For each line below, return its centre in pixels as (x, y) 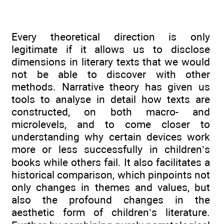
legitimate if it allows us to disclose (111, 49)
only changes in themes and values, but (111, 187)
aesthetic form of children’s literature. (111, 212)
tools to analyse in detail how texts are (111, 99)
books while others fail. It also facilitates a (111, 162)
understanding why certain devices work (111, 136)
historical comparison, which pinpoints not (111, 174)
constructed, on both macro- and (111, 111)
